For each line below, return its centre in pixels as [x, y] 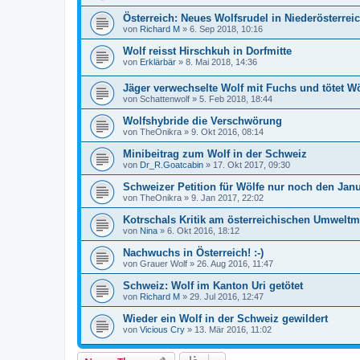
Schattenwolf [165, 99]
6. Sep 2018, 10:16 [226, 29]
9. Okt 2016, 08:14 [227, 132]
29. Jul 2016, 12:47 [227, 297]
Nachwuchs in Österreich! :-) [193, 253]
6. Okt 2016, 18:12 [203, 231]
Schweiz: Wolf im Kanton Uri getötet [213, 286]
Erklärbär [158, 61]
